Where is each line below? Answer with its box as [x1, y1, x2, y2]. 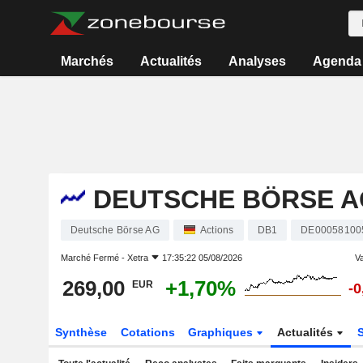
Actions [199, 224, 234, 236]
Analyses [228, 54, 286, 68]
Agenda [312, 54, 361, 68]
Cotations [120, 326, 175, 339]
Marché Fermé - [60, 253, 127, 263]
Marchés [61, 54, 114, 68]
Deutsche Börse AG [70, 224, 160, 236]
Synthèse [54, 326, 107, 339]
